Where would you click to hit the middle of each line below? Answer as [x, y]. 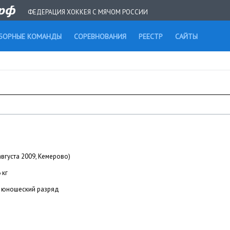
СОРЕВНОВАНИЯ [100, 36]
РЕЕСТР [151, 36]
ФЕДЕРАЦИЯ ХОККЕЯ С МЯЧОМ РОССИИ [88, 12]
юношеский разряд [30, 189]
